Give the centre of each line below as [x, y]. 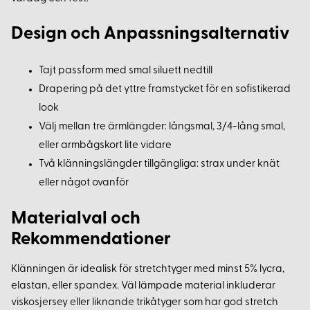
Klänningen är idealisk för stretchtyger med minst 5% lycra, [148, 270]
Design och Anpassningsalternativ [151, 35]
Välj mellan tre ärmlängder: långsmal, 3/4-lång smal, [162, 127]
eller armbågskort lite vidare [105, 146]
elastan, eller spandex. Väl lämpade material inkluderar [143, 286]
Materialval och [76, 219]
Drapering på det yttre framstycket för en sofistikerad [165, 90]
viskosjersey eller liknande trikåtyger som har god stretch [145, 303]
